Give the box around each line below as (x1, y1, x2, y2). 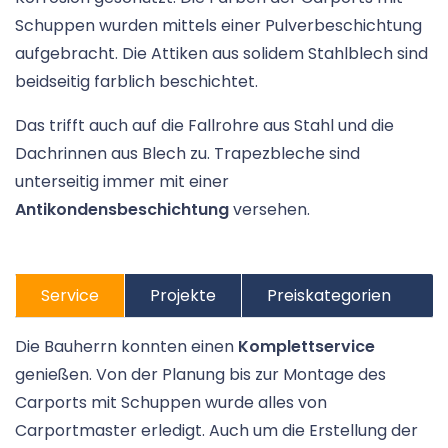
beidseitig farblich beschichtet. (15, 70, 258, 94)
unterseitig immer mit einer (15, 170, 229, 194)
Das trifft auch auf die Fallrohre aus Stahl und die (15, 114, 394, 138)
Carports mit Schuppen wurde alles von (15, 391, 327, 415)
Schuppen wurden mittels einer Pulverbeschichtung (15, 14, 422, 38)
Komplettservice (238, 335, 375, 359)
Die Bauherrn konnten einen (15, 335, 238, 359)
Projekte (150, 284, 216, 308)
